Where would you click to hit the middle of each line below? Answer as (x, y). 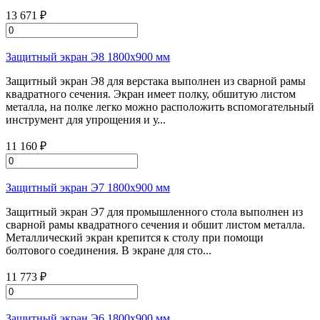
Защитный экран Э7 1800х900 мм (88, 187)
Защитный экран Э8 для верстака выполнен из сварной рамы (156, 81)
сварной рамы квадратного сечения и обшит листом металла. (155, 225)
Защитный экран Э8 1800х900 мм (88, 57)
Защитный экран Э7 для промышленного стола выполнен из (154, 212)
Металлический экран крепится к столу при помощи (135, 237)
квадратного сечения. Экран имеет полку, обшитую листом (151, 94)
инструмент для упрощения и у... (86, 120)
